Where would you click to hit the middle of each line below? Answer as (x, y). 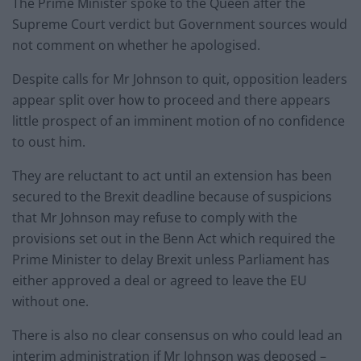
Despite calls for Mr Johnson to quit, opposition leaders (180, 79)
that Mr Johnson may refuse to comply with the (155, 218)
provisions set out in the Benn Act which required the (174, 239)
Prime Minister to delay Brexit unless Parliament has (171, 260)
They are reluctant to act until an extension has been (172, 176)
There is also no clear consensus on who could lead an (177, 336)
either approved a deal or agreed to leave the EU (160, 281)
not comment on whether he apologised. (136, 46)
